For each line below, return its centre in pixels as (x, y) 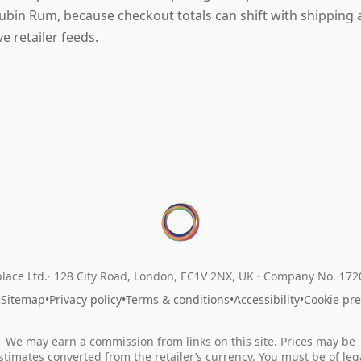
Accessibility (266, 299)
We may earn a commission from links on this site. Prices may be (180, 341)
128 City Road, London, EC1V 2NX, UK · (159, 276)
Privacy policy (85, 299)
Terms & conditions (177, 299)
